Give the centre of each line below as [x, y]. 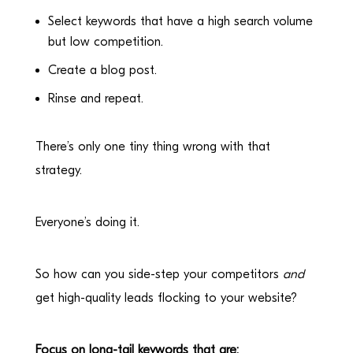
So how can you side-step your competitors [159, 274]
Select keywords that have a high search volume [180, 21]
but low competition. [107, 41]
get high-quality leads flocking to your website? [166, 297]
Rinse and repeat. [95, 98]
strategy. [58, 170]
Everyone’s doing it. [87, 222]
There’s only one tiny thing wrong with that [152, 146]
